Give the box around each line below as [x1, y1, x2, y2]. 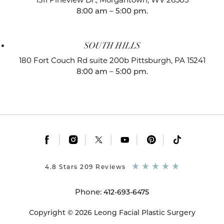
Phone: [75, 186, 103, 196]
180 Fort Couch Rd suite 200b [18, 55, 131, 65]
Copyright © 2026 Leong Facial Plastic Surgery [28, 207, 195, 217]
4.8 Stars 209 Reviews [45, 162, 126, 170]
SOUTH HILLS [84, 39, 140, 51]
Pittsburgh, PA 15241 [130, 55, 205, 65]
